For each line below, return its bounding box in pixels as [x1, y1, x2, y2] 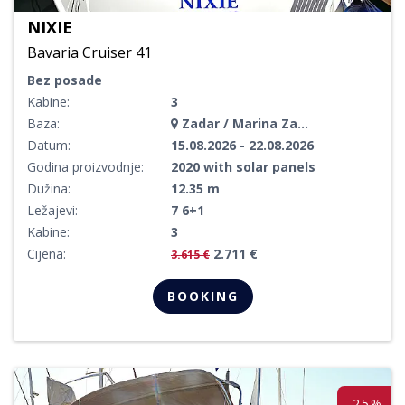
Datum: [27, 136, 71, 154]
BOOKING [166, 287, 239, 305]
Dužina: [27, 179, 71, 197]
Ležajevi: [27, 201, 78, 219]
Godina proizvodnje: [27, 157, 144, 175]
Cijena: [27, 244, 66, 262]
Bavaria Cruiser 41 [27, 42, 152, 62]
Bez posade [27, 71, 102, 89]
